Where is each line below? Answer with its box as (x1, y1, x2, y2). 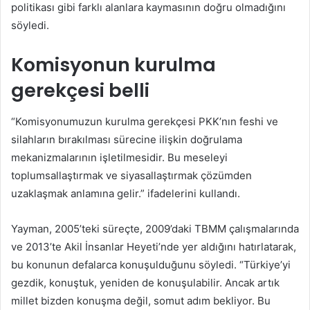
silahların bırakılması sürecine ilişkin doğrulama (11, 132, 242, 146)
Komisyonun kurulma (11, 52, 216, 78)
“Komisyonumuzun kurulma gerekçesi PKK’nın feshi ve (11, 114, 278, 128)
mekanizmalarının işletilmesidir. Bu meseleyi (11, 150, 228, 164)
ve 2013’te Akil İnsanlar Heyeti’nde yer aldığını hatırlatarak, (11, 239, 296, 253)
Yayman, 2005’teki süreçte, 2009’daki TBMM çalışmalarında (11, 221, 299, 235)
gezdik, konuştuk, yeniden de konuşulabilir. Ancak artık (11, 275, 280, 289)
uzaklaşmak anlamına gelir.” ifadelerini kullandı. (11, 186, 240, 200)
